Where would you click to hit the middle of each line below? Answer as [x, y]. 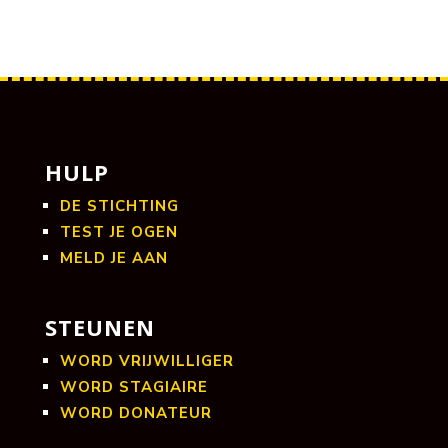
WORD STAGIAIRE [133, 387]
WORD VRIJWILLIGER [146, 361]
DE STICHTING [119, 206]
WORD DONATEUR [135, 413]
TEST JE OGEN [118, 232]
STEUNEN [99, 327]
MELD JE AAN [113, 258]
